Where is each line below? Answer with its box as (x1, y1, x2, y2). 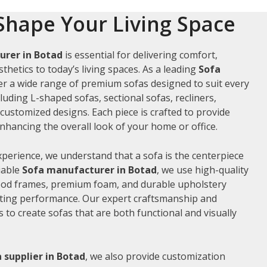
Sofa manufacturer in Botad (22, 163, 157, 176)
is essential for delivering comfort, (63, 48, 218, 61)
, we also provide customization (85, 249, 225, 263)
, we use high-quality (157, 163, 249, 176)
